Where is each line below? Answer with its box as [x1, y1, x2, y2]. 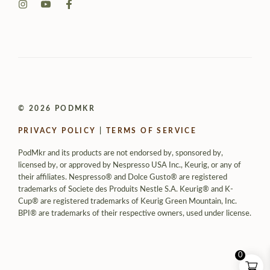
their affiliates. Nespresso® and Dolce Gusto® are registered [18, 173, 227, 181]
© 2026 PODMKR [18, 104, 96, 112]
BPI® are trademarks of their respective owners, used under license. [18, 209, 251, 218]
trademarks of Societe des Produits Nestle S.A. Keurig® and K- [18, 185, 233, 193]
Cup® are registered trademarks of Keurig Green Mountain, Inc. [18, 197, 237, 206]
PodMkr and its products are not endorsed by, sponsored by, [18, 149, 223, 157]
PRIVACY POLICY [18, 127, 96, 134]
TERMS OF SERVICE [105, 127, 197, 134]
